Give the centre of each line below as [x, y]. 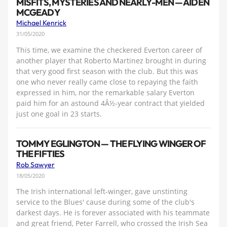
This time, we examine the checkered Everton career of [109, 50]
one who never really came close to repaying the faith [107, 82]
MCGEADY [38, 13]
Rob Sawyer [35, 164]
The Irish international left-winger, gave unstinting [102, 192]
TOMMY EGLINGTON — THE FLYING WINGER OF [111, 144]
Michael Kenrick [41, 23]
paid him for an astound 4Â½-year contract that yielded [110, 103]
